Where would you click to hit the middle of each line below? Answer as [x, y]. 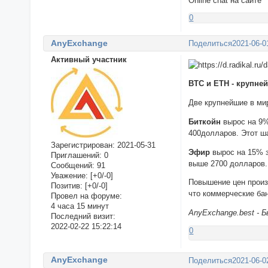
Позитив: [66, 185]
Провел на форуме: [86, 196]
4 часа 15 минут [80, 206]
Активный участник [89, 59]
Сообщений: [72, 165]
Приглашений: [76, 155]
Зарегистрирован [81, 145]
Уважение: [69, 175]
